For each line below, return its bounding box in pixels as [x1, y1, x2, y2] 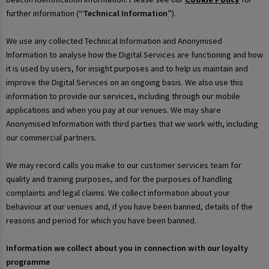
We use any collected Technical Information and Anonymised [6, 35, 222, 47]
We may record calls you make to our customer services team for [6, 160, 241, 171]
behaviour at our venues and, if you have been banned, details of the [6, 201, 253, 213]
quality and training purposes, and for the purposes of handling [6, 174, 232, 185]
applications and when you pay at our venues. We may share [6, 104, 221, 116]
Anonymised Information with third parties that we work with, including [6, 118, 258, 130]
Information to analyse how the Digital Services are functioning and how [6, 49, 263, 61]
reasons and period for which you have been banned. [6, 215, 196, 226]
